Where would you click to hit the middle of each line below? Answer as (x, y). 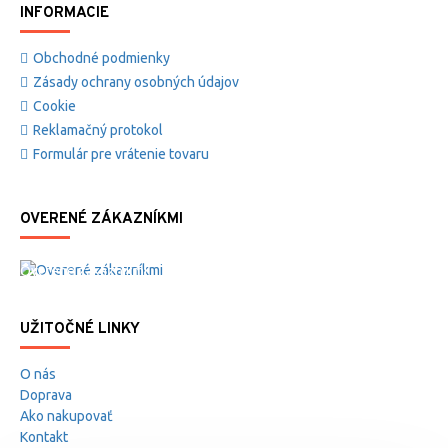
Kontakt (44, 437)
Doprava (46, 395)
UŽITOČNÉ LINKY (80, 329)
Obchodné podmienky (101, 58)
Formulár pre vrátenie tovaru (121, 154)
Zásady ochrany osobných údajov (136, 82)
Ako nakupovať (66, 416)
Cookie (54, 106)
